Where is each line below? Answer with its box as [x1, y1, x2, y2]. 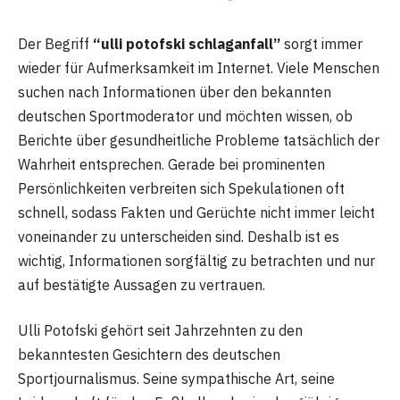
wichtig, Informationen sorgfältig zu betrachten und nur [18, 251, 375, 270]
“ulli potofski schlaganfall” [93, 34, 280, 53]
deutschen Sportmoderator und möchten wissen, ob [18, 106, 353, 125]
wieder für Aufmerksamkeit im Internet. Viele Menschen [18, 58, 379, 77]
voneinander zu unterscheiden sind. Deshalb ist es [18, 227, 339, 246]
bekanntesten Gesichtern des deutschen [18, 346, 280, 364]
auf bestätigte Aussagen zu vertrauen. [18, 275, 265, 294]
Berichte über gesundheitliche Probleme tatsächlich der [18, 130, 379, 149]
